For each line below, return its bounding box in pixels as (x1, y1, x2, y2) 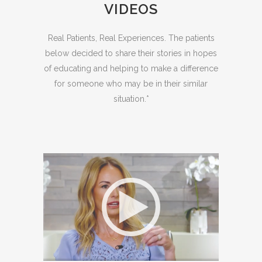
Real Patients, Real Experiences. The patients (47, 33, 215, 43)
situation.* (113, 94, 149, 104)
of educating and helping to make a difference (44, 63, 218, 73)
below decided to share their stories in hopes (45, 48, 217, 58)
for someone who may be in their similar (54, 78, 208, 88)
